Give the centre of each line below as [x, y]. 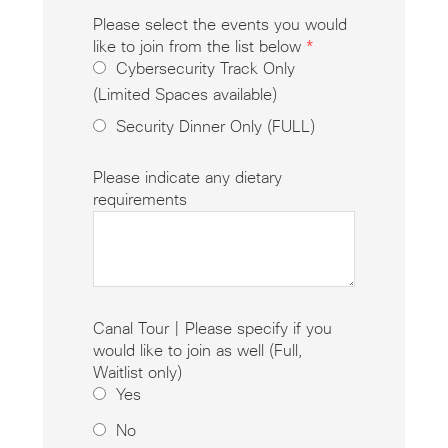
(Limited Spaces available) [184, 95]
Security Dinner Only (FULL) [215, 127]
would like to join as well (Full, [197, 351]
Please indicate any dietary [187, 178]
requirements [139, 200]
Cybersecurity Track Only [205, 69]
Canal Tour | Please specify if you [212, 329]
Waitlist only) [137, 373]
